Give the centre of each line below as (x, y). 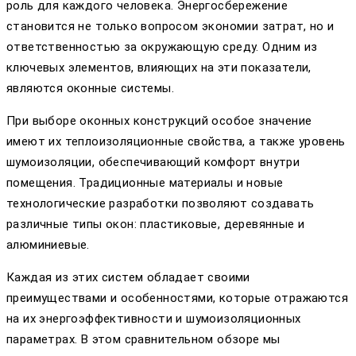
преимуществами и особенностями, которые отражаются (177, 298)
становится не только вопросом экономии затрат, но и (170, 27)
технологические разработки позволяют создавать (161, 204)
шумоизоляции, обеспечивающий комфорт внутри (153, 163)
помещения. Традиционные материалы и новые (145, 183)
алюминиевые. (48, 245)
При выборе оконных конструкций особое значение (159, 121)
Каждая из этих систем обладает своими (128, 278)
